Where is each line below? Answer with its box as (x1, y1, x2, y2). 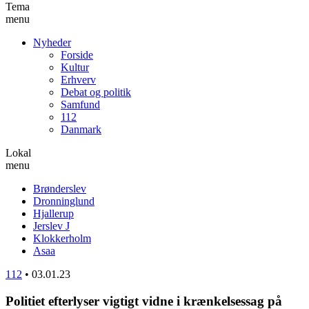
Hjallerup (33, 207, 74, 219)
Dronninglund (33, 195, 94, 207)
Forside (61, 48, 93, 61)
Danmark (61, 123, 101, 135)
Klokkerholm (33, 232, 91, 244)
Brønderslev (33, 182, 86, 195)
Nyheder (33, 36, 71, 48)
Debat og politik (61, 86, 131, 98)
